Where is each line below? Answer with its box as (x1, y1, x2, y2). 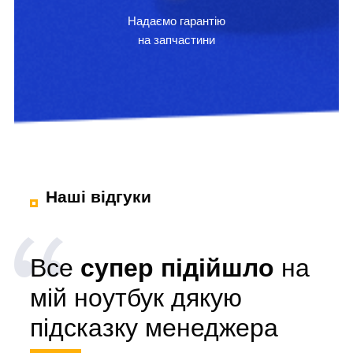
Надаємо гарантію (128, 14, 225, 28)
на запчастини (138, 33, 215, 46)
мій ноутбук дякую (30, 284, 242, 312)
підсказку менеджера (30, 314, 278, 342)
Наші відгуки (46, 188, 151, 206)
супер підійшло (80, 254, 281, 282)
